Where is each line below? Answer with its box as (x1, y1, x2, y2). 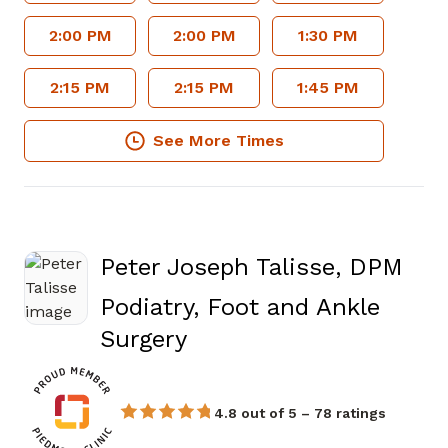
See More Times (152, 131, 284, 150)
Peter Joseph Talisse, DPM (100, 253, 403, 281)
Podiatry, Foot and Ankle (100, 293, 380, 321)
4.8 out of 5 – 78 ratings (214, 405, 386, 421)
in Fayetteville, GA (186, 324, 392, 352)
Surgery (100, 325, 187, 353)
